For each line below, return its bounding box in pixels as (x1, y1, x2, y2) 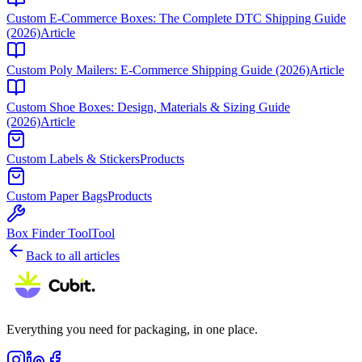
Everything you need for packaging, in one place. (6, 322, 258, 336)
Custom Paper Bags (6, 188, 107, 203)
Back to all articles (26, 248, 120, 263)
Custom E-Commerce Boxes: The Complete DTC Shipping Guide (6, 11, 346, 25)
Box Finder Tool (6, 225, 91, 240)
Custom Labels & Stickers (6, 151, 140, 166)
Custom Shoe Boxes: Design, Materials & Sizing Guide (6, 99, 290, 114)
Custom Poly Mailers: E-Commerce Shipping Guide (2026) (6, 62, 309, 77)
